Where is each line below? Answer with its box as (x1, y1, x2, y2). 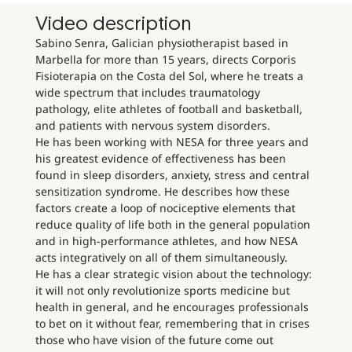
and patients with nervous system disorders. (35, 117, 270, 133)
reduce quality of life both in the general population (35, 216, 310, 232)
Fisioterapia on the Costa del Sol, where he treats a (35, 68, 303, 83)
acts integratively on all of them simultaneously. (35, 249, 288, 265)
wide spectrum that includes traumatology (35, 84, 260, 100)
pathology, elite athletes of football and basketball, (35, 101, 302, 116)
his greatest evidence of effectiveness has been (35, 150, 286, 166)
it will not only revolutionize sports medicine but (35, 282, 290, 298)
